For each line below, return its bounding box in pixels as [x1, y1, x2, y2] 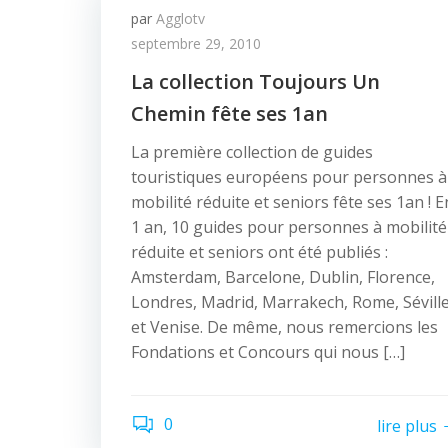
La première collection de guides [131, 141, 373, 163]
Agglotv [156, 9, 205, 28]
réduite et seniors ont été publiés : [131, 241, 388, 263]
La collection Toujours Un [131, 68, 380, 95]
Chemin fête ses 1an [131, 100, 328, 127]
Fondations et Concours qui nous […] [131, 341, 405, 363]
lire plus [377, 414, 437, 437]
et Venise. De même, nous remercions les [131, 316, 438, 338]
